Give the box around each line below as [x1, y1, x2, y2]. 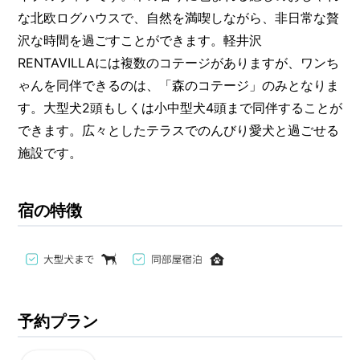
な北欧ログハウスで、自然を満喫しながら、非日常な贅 [17, 10, 339, 27]
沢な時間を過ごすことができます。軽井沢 [17, 32, 262, 49]
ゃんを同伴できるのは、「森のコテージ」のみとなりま [17, 77, 339, 94]
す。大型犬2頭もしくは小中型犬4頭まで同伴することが [17, 100, 342, 117]
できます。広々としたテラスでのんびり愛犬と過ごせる [17, 122, 339, 139]
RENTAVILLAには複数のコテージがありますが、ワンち [17, 55, 339, 72]
